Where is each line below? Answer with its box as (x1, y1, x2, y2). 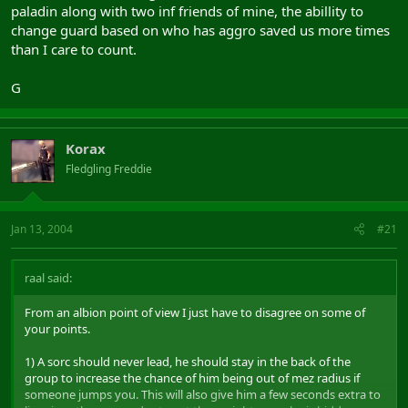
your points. (25, 320, 90, 337)
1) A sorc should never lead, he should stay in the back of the (25, 352, 351, 370)
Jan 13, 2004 (11, 220, 73, 237)
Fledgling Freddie (66, 161, 152, 177)
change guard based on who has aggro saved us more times (11, 21, 390, 39)
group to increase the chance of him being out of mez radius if (25, 369, 360, 386)
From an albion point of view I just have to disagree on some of (25, 303, 365, 321)
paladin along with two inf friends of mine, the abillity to (11, 2, 363, 20)
